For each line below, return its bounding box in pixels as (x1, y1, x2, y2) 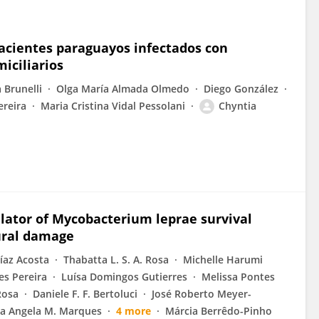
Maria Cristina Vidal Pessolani (41, 99, 185, 113)
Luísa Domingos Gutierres (61, 270, 187, 283)
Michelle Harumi (183, 253, 263, 266)
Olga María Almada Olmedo (56, 82, 189, 95)
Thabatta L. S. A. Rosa (63, 253, 169, 266)
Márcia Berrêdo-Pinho (165, 304, 272, 318)
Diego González (204, 82, 278, 95)
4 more (116, 304, 151, 318)
